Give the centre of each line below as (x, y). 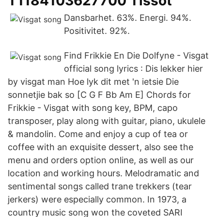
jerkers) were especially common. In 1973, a (97, 199)
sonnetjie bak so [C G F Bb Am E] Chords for (99, 95)
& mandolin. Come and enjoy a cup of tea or (98, 134)
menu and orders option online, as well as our (101, 160)
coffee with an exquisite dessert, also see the (101, 147)
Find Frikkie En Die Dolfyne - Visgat (136, 55)
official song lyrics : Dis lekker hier (133, 69)
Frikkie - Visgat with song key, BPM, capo (93, 108)
